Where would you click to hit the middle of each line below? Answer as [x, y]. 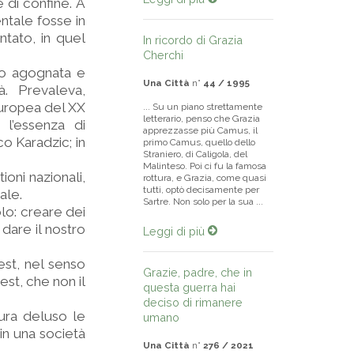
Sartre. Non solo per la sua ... [203, 201]
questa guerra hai [189, 287]
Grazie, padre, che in [198, 272]
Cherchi [163, 55]
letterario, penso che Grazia [201, 119]
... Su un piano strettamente [203, 107]
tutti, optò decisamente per [201, 190]
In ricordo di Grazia [193, 40]
